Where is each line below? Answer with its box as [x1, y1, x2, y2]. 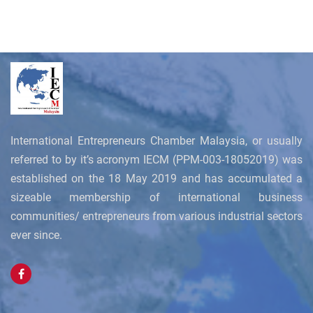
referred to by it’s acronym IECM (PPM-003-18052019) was [10, 153, 303, 166]
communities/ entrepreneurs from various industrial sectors [10, 210, 303, 223]
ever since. [10, 228, 62, 242]
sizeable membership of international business [10, 191, 303, 204]
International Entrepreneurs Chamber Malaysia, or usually [10, 134, 303, 147]
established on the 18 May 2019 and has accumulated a [10, 172, 303, 185]
